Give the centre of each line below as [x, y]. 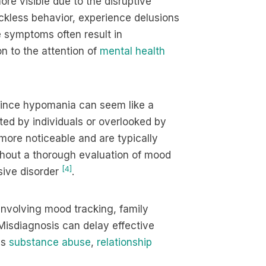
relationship [124, 242]
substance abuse [50, 242]
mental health [132, 51]
